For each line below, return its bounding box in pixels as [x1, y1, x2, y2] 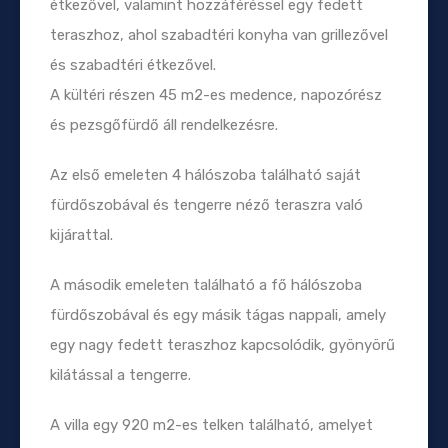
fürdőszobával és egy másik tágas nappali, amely [50, 305, 386, 324]
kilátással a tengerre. [50, 365, 191, 384]
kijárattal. [50, 225, 113, 244]
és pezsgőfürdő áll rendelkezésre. [50, 115, 278, 134]
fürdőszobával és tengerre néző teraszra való [50, 195, 363, 214]
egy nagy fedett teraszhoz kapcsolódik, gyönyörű [50, 335, 395, 354]
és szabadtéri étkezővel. [50, 55, 216, 74]
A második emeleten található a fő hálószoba [50, 275, 362, 294]
